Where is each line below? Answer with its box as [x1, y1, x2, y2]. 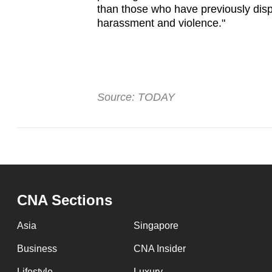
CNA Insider [133, 243, 186, 254]
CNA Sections [17, 192, 112, 209]
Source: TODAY [97, 91, 175, 104]
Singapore [133, 220, 178, 231]
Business [17, 243, 57, 254]
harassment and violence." [97, 17, 225, 30]
